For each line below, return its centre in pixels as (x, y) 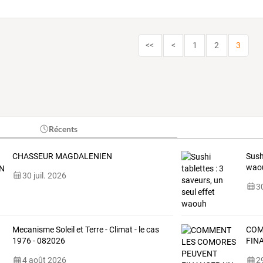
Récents (63, 129)
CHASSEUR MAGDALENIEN (62, 156)
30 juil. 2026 (44, 175)
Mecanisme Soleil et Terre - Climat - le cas (85, 229)
